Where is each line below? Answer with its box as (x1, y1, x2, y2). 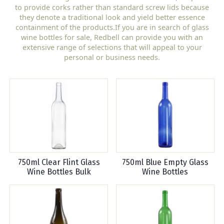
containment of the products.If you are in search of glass (15, 22, 209, 32)
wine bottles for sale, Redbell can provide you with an (21, 32, 203, 42)
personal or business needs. (64, 52, 160, 62)
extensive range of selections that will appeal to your (22, 42, 202, 52)
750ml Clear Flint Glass (17, 157, 100, 167)
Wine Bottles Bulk (26, 167, 91, 177)
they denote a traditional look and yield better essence (19, 12, 205, 22)
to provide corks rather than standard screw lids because (15, 2, 209, 12)
